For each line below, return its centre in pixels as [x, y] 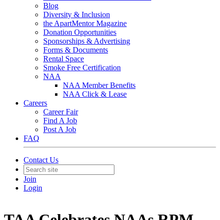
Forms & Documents [76, 50]
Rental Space [64, 59]
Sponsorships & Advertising [87, 41]
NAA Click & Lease [95, 94]
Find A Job [60, 121]
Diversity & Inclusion [77, 14]
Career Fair [61, 112]
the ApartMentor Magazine [85, 23]
